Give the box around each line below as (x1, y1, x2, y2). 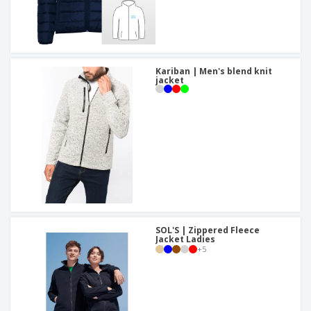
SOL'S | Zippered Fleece (155, 224, 260, 237)
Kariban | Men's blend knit (155, 65, 272, 78)
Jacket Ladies (155, 233, 215, 246)
